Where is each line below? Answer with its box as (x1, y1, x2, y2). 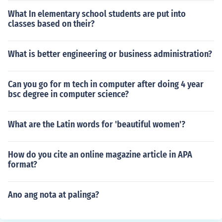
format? (8, 159, 37, 170)
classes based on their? (8, 18, 95, 29)
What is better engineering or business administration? (8, 49, 212, 59)
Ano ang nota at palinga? (8, 189, 99, 200)
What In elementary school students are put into (8, 8, 186, 19)
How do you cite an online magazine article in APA (8, 149, 192, 160)
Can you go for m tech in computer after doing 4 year (8, 79, 204, 90)
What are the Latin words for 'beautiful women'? (8, 119, 185, 130)
